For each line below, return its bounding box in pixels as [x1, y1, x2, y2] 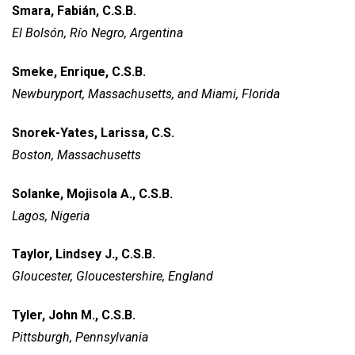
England [168, 269, 213, 284]
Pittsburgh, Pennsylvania [12, 330, 148, 345]
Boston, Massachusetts [12, 147, 141, 162]
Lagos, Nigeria [12, 208, 90, 223]
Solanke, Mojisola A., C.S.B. [12, 185, 175, 201]
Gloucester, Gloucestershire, [12, 269, 168, 284]
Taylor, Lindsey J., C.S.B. [12, 246, 155, 262]
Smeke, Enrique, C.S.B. [12, 64, 149, 80]
